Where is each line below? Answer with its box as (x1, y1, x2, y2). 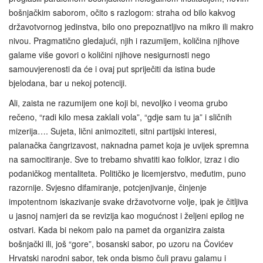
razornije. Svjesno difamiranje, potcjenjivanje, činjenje (9, 181, 207, 193)
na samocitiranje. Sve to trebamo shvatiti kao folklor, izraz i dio (9, 153, 240, 165)
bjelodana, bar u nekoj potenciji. (9, 76, 127, 89)
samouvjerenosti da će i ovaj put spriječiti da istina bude (9, 62, 215, 75)
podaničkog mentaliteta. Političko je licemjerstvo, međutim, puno (9, 167, 246, 179)
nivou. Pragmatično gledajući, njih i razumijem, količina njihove (9, 34, 240, 46)
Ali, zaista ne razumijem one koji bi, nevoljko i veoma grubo (9, 96, 228, 109)
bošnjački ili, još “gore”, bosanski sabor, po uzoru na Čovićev (9, 237, 233, 249)
